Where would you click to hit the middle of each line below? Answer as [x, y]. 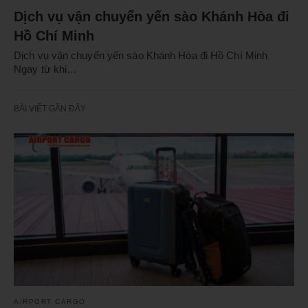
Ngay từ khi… [46, 69]
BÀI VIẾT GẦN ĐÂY [50, 109]
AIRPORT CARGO [50, 301]
